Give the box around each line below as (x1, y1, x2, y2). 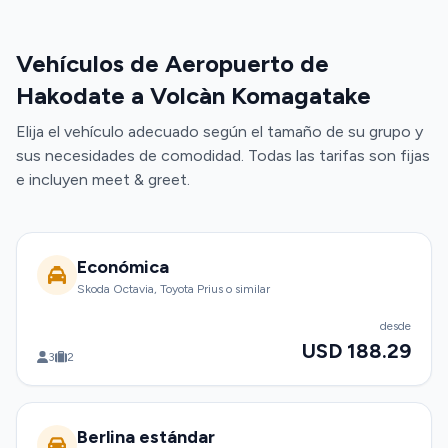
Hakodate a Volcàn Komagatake (16, 81, 371, 110)
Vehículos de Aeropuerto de (16, 49, 329, 78)
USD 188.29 (302, 339, 411, 363)
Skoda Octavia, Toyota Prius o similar (77, 282, 270, 296)
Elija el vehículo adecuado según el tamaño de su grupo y (16, 122, 423, 141)
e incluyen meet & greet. (16, 170, 190, 189)
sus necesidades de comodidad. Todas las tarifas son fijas (16, 146, 430, 165)
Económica (77, 256, 169, 278)
